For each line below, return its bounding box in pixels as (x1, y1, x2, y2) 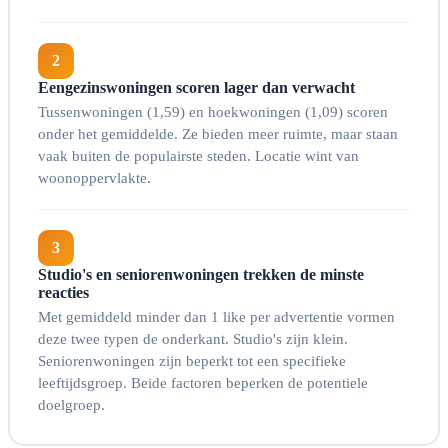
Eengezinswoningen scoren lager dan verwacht (38, 79, 355, 97)
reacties (38, 284, 89, 302)
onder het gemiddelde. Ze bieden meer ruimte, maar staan (38, 126, 398, 143)
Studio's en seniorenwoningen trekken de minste (38, 266, 364, 284)
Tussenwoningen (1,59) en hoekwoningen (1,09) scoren (38, 104, 388, 121)
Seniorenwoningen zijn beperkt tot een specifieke (38, 353, 346, 370)
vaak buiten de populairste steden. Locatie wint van (38, 148, 359, 165)
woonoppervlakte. (38, 170, 151, 187)
